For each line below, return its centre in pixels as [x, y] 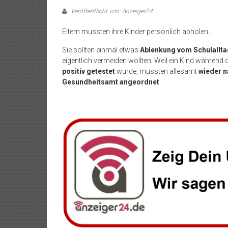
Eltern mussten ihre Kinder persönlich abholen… [137, 32]
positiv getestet [89, 71]
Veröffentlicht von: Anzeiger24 [111, 11]
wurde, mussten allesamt [157, 71]
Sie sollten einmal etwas [101, 50]
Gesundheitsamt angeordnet [111, 82]
